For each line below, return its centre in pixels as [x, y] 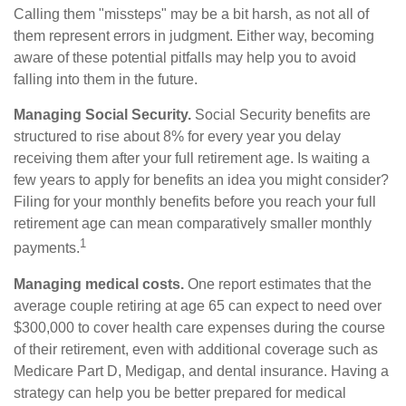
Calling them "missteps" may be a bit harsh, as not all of [191, 14]
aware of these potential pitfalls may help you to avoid [185, 58]
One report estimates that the [278, 284]
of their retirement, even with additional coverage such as [196, 349]
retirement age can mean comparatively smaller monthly [193, 224]
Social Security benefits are [281, 115]
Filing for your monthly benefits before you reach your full [195, 202]
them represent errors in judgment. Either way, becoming [194, 36]
